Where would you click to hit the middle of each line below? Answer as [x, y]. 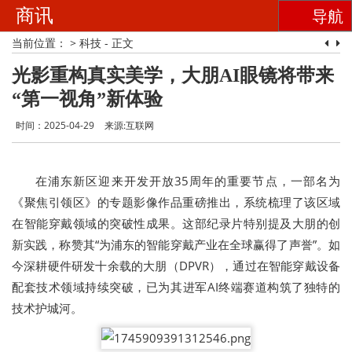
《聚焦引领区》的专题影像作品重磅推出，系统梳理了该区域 [176, 202]
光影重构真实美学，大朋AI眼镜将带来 [173, 75]
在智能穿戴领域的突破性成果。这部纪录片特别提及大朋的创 [176, 223]
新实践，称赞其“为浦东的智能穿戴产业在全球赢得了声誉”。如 [176, 244]
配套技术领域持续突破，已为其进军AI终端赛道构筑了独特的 [176, 287]
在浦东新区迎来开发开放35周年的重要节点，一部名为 [188, 181]
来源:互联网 [129, 125]
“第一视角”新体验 [87, 99]
